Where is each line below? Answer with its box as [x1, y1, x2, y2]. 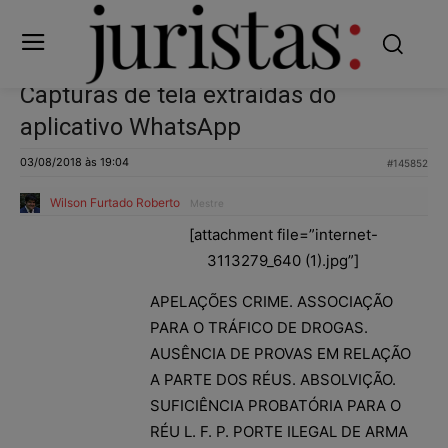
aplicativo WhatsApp [20, 112, 241, 141]
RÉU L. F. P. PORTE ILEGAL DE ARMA [150, 421, 408, 441]
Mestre [190, 196, 224, 209]
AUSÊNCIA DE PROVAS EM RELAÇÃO [150, 343, 411, 363]
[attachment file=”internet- [188, 224, 378, 244]
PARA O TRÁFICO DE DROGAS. [150, 317, 368, 337]
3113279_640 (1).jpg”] [207, 250, 359, 270]
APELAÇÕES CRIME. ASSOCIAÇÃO [150, 291, 393, 311]
